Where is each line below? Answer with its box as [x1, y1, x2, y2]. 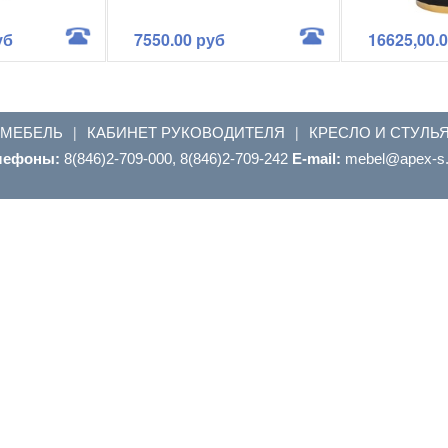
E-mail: [292, 149, 345, 167]
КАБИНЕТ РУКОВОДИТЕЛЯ [87, 120, 285, 142]
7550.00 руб [133, 27, 225, 51]
